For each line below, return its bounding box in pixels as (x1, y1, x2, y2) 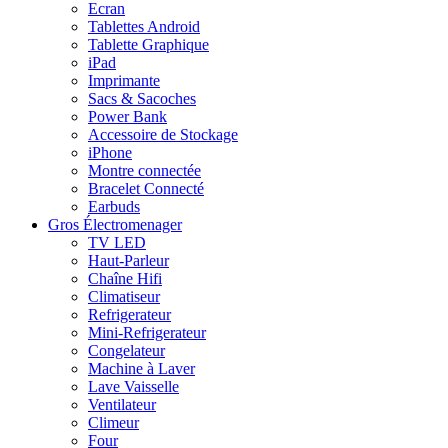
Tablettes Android (88, 17, 200, 35)
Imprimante (88, 71, 160, 89)
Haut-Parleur (88, 251, 169, 269)
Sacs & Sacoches (88, 89, 196, 107)
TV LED (88, 233, 146, 251)
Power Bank (88, 107, 167, 125)
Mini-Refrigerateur (88, 323, 206, 341)
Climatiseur (88, 287, 160, 305)
